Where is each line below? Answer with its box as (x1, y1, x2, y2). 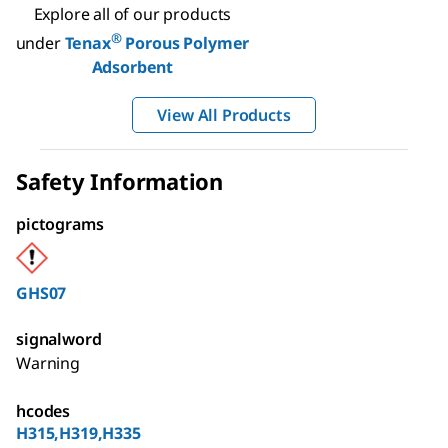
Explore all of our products (33, 2, 232, 25)
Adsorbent (91, 56, 174, 79)
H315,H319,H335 (16, 422, 141, 445)
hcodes (16, 400, 71, 423)
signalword (16, 328, 102, 351)
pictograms (16, 213, 104, 236)
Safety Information (16, 166, 224, 197)
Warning (16, 352, 80, 375)
